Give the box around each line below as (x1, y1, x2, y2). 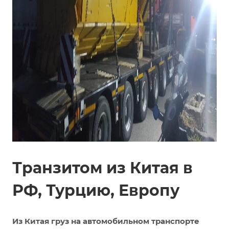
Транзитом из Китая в (12, 158, 193, 178)
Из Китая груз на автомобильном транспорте (12, 216, 199, 226)
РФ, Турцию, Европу (12, 181, 179, 200)
